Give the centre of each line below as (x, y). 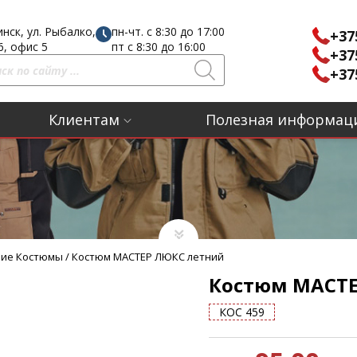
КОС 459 (241, 312)
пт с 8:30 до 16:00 (159, 47)
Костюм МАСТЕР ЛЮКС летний (148, 257)
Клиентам (84, 120)
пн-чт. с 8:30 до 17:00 (169, 31)
